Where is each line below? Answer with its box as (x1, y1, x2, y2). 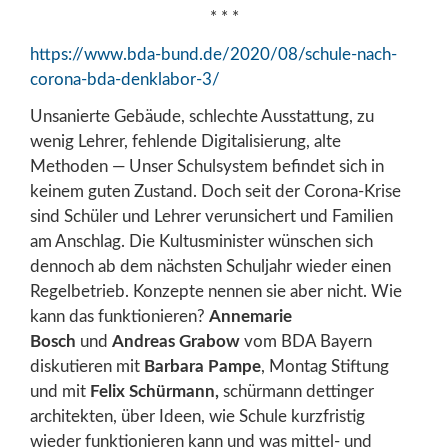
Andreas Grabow (112, 333, 240, 351)
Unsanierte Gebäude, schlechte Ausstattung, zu (30, 108, 374, 126)
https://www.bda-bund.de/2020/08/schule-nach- (30, 46, 397, 64)
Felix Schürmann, (90, 383, 223, 401)
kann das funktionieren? (30, 308, 209, 326)
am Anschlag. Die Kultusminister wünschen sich (30, 233, 373, 251)
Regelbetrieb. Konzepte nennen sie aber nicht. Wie (30, 283, 402, 301)
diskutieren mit (30, 358, 144, 376)
